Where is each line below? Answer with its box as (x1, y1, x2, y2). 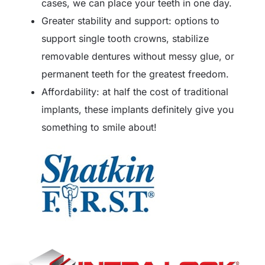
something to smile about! (41, 121, 157, 133)
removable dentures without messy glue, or (41, 50, 234, 62)
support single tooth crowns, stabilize (41, 32, 209, 44)
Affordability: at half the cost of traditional (41, 85, 228, 98)
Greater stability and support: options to (41, 14, 219, 27)
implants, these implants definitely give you (41, 103, 234, 115)
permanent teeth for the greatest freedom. (41, 67, 229, 80)
